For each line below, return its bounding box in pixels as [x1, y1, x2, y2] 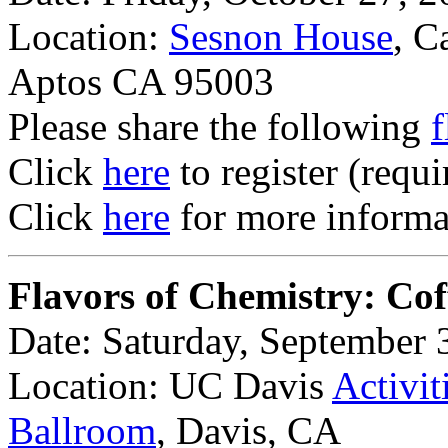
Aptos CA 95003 [8, 59, 274, 103]
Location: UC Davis [8, 363, 332, 407]
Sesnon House [169, 14, 393, 58]
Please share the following [8, 104, 431, 148]
